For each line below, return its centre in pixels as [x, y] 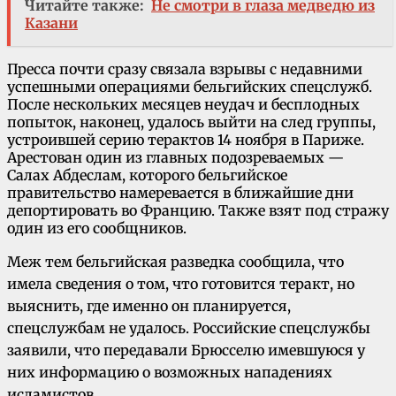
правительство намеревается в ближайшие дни [180, 193]
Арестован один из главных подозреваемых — [175, 158]
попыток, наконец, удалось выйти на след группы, [191, 122]
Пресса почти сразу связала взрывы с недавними [185, 69]
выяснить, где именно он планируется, [149, 306]
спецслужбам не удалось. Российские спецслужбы [189, 328]
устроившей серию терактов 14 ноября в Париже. [186, 140]
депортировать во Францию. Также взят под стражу [198, 211]
